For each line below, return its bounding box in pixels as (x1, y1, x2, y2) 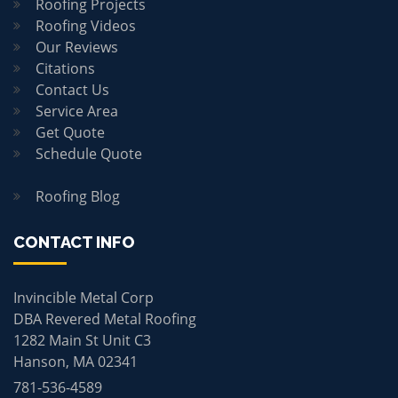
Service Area (36, 100, 118, 121)
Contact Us (36, 79, 109, 99)
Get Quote (36, 122, 105, 142)
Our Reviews (36, 36, 118, 57)
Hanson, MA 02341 (13, 351, 138, 371)
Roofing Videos (36, 15, 136, 36)
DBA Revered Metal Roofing (13, 308, 196, 329)
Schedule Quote (36, 143, 142, 163)
